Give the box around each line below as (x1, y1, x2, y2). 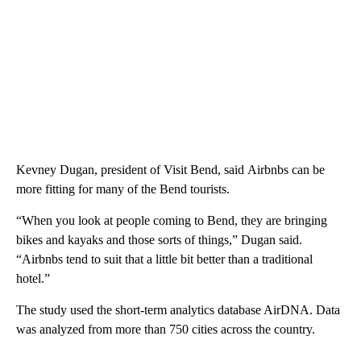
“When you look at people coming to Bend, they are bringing (16, 213, 327, 227)
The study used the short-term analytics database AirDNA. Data (16, 302, 340, 317)
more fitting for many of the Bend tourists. (16, 181, 230, 196)
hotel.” (16, 271, 50, 285)
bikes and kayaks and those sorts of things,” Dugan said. (16, 232, 302, 247)
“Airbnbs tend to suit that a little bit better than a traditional (16, 251, 313, 266)
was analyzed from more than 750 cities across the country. (16, 322, 315, 336)
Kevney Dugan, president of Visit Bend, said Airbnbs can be (16, 162, 325, 176)
